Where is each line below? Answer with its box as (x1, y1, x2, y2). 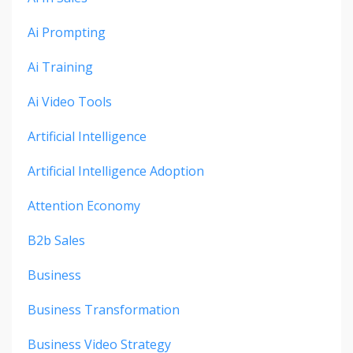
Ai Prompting (28, 24, 106, 42)
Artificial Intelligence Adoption (28, 162, 204, 180)
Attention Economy (28, 197, 140, 215)
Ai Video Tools (28, 93, 112, 111)
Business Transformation (28, 301, 180, 319)
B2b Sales (28, 232, 85, 250)
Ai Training (28, 58, 93, 76)
